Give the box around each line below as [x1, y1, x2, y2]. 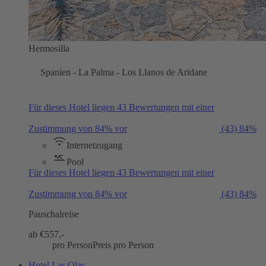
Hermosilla [28, 43, 69, 53]
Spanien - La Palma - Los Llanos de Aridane [40, 66, 207, 77]
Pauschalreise [28, 208, 79, 219]
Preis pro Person [93, 239, 154, 250]
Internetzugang [66, 140, 122, 150]
